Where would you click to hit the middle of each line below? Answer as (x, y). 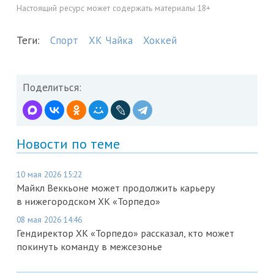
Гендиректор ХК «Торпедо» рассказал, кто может (125, 233)
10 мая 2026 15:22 (49, 175)
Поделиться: (52, 88)
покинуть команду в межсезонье (89, 247)
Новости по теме (68, 144)
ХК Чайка (111, 41)
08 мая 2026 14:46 (49, 220)
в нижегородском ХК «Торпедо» (88, 202)
